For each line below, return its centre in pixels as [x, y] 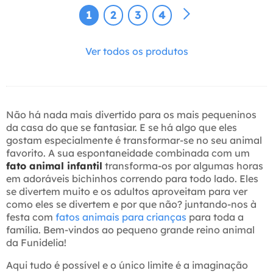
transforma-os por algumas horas [183, 166]
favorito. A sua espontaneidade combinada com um [128, 153]
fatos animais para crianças [121, 217]
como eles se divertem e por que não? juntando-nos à [131, 204]
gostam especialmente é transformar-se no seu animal [134, 140]
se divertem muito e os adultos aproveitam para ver [127, 192]
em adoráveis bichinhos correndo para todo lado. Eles [132, 179]
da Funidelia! [36, 243]
